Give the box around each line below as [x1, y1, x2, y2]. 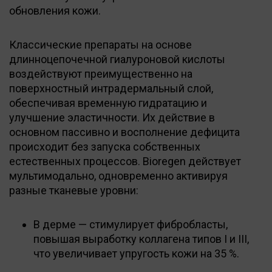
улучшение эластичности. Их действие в [9, 110, 215, 124]
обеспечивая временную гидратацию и [9, 96, 207, 109]
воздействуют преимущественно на [9, 67, 192, 80]
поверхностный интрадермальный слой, [9, 81, 213, 95]
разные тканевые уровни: [9, 183, 138, 197]
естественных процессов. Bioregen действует [9, 154, 241, 168]
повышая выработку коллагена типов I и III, [33, 232, 249, 245]
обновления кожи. [9, 4, 101, 17]
